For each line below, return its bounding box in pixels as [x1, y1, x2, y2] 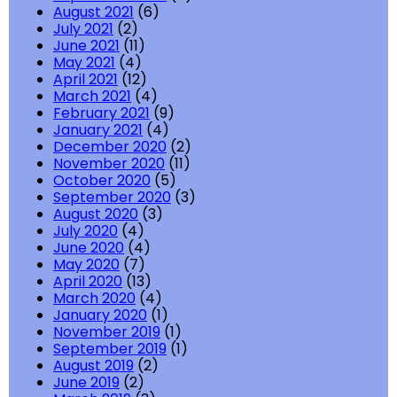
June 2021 [53, 35, 120, 57]
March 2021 [53, 86, 131, 107]
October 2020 [53, 170, 151, 191]
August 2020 [53, 204, 138, 225]
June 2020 [53, 237, 124, 259]
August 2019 [53, 355, 134, 377]
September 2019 [53, 339, 167, 360]
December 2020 [53, 136, 167, 158]
